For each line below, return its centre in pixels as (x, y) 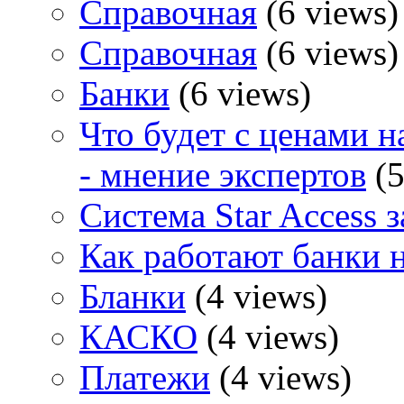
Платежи (145, 378)
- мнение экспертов (223, 175)
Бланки (133, 297)
